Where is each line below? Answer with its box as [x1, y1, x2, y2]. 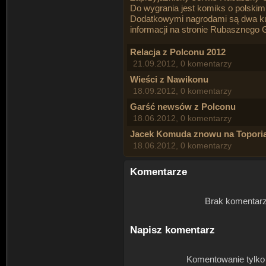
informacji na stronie [130, 24, 210, 34]
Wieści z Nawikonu [130, 74, 208, 84]
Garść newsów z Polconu [130, 101, 236, 112]
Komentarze [130, 166, 187, 178]
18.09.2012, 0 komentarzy [133, 85, 232, 96]
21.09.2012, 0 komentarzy [133, 58, 232, 68]
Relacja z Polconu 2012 [130, 46, 226, 57]
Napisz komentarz [130, 224, 215, 236]
